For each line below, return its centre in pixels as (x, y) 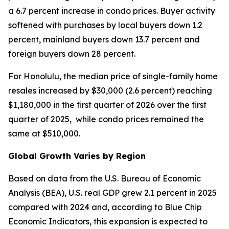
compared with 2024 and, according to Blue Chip (105, 207)
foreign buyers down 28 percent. (72, 54)
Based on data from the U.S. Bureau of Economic (105, 178)
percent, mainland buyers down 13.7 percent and (104, 39)
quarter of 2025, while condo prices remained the (106, 119)
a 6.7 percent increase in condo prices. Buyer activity (112, 11)
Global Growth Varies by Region (77, 156)
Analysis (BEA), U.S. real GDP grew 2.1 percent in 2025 (112, 193)
